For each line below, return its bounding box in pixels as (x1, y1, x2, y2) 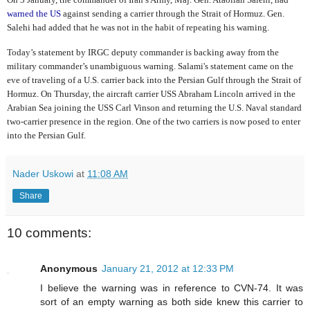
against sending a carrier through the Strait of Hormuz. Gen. (61, 8, 284, 19)
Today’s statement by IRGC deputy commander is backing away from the (7, 46, 279, 57)
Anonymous (40, 263, 98, 275)
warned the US (7, 8, 61, 19)
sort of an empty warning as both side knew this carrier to (40, 296, 303, 308)
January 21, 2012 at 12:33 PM (102, 263, 234, 275)
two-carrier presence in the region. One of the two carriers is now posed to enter (7, 116, 300, 127)
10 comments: (7, 226, 91, 241)
